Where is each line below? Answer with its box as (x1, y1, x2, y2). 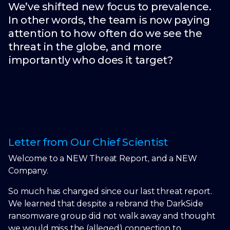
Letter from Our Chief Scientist (8, 136, 168, 148)
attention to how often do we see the (8, 27, 202, 40)
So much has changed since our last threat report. (8, 186, 213, 196)
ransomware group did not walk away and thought (8, 211, 216, 221)
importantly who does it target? (8, 54, 173, 66)
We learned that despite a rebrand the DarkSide (8, 199, 203, 208)
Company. (8, 166, 48, 176)
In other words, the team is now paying (8, 14, 210, 26)
